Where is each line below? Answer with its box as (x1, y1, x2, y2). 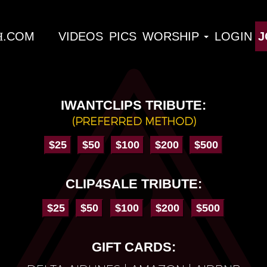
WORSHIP (142, 29, 203, 43)
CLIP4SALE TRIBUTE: (65, 176, 202, 191)
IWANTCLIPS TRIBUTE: (61, 98, 206, 113)
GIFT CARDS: (91, 240, 176, 254)
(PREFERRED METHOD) (71, 115, 196, 128)
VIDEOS (58, 29, 103, 43)
